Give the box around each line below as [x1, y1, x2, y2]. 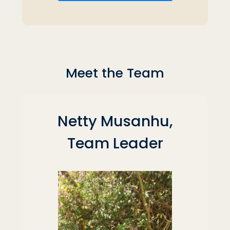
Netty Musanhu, [57, 110, 172, 131]
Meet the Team [66, 64, 164, 82]
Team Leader [67, 132, 163, 154]
